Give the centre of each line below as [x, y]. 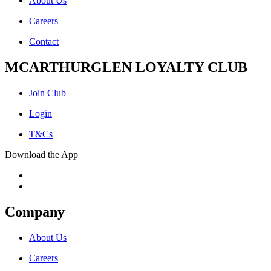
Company [35, 211]
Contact [44, 41]
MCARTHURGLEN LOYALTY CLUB [126, 67]
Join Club [47, 93]
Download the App [41, 154]
